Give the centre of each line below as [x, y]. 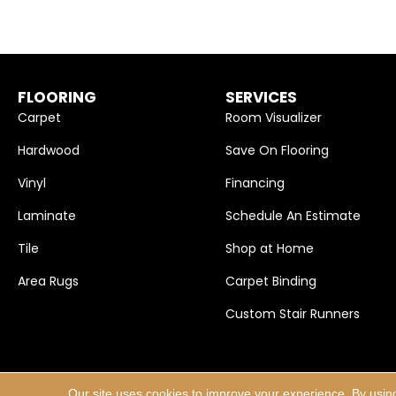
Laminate [47, 216]
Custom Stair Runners [292, 314]
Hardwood [49, 151]
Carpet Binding [270, 282]
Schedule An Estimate [293, 216]
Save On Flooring [277, 151]
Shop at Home [269, 249]
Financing [255, 183]
